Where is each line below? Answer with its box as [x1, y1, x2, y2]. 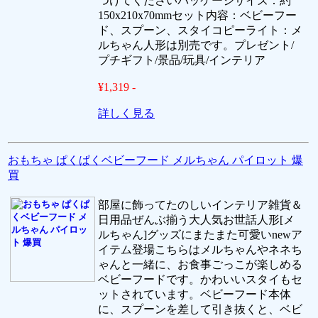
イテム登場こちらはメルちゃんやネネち [98, 243, 302, 256]
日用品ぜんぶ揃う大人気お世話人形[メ [98, 213, 295, 226]
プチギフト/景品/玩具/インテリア [98, 53, 265, 66]
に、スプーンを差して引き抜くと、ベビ [98, 302, 302, 315]
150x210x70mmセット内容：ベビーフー [98, 9, 297, 21]
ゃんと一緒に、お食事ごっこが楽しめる [98, 258, 302, 270]
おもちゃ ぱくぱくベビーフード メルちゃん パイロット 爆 [8, 153, 303, 166]
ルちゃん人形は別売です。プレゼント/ [98, 38, 294, 51]
